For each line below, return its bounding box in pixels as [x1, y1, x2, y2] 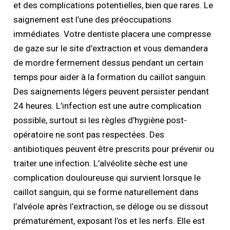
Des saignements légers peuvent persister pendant [13, 86, 209, 97]
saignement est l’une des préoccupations [13, 14, 172, 25]
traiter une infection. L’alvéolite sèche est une [13, 158, 188, 168]
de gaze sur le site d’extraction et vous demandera [13, 43, 208, 53]
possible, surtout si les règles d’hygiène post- [13, 114, 187, 125]
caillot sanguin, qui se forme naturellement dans [13, 186, 199, 197]
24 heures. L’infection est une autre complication [13, 100, 202, 111]
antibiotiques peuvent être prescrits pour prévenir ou [13, 143, 215, 154]
